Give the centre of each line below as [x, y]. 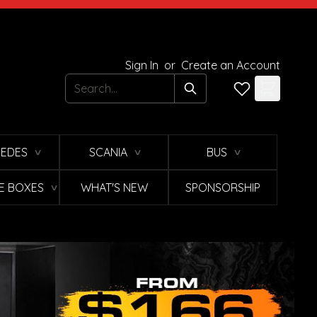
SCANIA [108, 152]
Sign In [143, 65]
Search [85, 83]
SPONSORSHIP [223, 188]
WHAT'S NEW [114, 188]
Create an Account [231, 65]
